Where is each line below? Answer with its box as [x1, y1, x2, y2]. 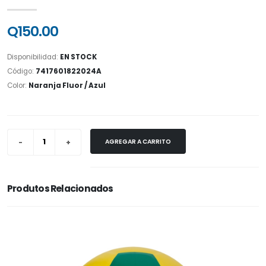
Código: [7, 66, 36, 76]
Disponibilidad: [7, 52, 60, 62]
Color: [7, 80, 28, 90]
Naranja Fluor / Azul [28, 80, 106, 90]
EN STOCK [60, 52, 97, 62]
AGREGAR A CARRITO [105, 137, 171, 146]
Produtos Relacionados [7, 182, 113, 195]
